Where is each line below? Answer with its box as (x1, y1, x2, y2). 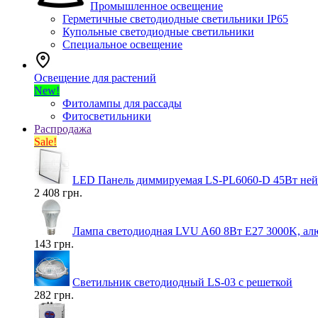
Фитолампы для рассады (62, 97, 182, 109)
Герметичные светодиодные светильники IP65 (62, 13, 288, 25)
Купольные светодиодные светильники (62, 26, 254, 38)
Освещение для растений (34, 72, 156, 84)
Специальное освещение (62, 38, 182, 50)
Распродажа (34, 123, 92, 135)
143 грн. (34, 238, 74, 250)
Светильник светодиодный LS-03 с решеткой (72, 276, 292, 288)
